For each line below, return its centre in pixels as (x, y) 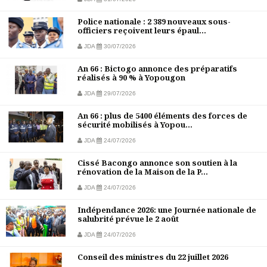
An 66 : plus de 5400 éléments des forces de (162, 116)
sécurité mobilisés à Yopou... (135, 125)
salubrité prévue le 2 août (128, 219)
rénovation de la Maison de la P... (143, 172)
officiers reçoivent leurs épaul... (142, 31)
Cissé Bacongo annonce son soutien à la (157, 163)
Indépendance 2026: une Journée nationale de (167, 210)
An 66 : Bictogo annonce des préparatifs (157, 69)
